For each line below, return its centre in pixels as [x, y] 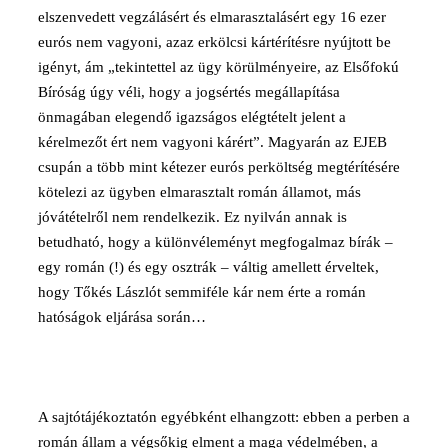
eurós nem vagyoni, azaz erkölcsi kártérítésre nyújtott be [214, 41]
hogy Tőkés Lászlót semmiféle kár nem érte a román [202, 291]
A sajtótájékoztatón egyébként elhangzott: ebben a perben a [224, 416]
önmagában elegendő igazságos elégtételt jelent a [192, 116]
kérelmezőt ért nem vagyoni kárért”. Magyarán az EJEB [212, 141]
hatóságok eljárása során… [122, 316]
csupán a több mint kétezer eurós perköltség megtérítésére [219, 166]
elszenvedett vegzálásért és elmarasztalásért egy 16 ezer [212, 16]
